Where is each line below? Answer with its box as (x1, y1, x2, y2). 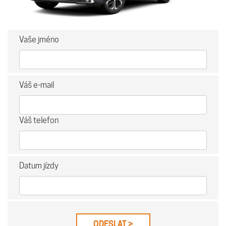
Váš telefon (19, 115, 59, 125)
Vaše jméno (19, 34, 59, 44)
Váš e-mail (19, 80, 54, 90)
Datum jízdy (19, 160, 59, 171)
